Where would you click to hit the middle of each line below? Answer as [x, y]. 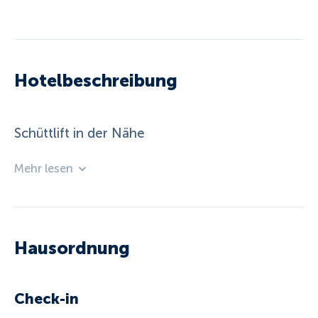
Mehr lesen [44, 169]
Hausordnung [72, 248]
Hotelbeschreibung [96, 80]
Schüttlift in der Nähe [80, 133]
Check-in [47, 298]
